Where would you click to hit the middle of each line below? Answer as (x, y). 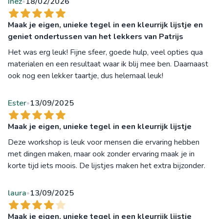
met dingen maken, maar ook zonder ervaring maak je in (101, 154)
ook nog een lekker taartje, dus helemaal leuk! (86, 76)
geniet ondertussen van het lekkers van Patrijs (96, 37)
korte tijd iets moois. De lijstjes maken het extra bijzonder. (107, 166)
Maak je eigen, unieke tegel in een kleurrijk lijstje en (105, 25)
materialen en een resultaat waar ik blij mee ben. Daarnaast (108, 64)
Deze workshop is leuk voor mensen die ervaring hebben (104, 142)
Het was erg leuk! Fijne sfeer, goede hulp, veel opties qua (105, 53)
